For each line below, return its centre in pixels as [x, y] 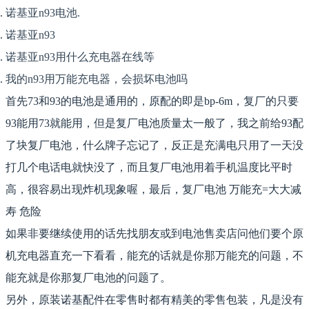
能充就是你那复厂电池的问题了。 [88, 278]
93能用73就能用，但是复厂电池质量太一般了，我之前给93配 [154, 123]
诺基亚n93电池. [43, 13]
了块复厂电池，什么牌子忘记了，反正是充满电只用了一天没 [154, 146]
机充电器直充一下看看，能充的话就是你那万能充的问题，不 [154, 256]
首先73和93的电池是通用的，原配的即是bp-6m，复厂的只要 [152, 101]
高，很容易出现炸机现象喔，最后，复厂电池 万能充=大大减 [153, 190]
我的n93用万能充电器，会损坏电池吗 [97, 79]
